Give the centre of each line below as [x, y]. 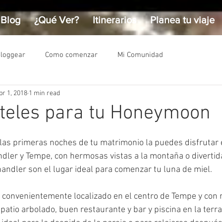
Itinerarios [114, 20]
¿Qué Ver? [56, 20]
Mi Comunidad [140, 55]
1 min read [44, 93]
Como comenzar [71, 55]
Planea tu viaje [182, 20]
